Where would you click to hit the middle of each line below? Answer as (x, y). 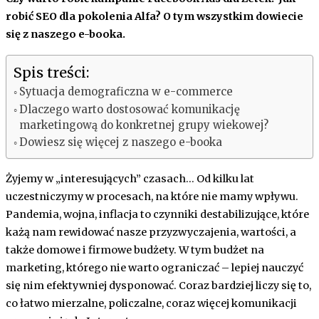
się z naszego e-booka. (66, 34)
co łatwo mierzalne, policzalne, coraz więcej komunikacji (151, 304)
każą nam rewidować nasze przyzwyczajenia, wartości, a (151, 232)
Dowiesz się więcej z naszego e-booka (120, 142)
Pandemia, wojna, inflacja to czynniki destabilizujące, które (157, 215)
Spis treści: (51, 72)
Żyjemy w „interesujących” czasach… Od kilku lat (130, 179)
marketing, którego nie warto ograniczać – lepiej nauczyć (155, 268)
